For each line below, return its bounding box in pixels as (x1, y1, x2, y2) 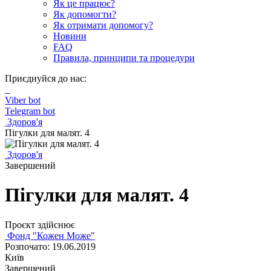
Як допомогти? (53, 9, 116, 19)
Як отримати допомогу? (53, 20, 153, 30)
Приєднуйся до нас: (5, 73, 87, 83)
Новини (53, 31, 87, 41)
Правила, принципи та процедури (53, 53, 195, 63)
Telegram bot (5, 106, 55, 116)
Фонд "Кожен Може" (5, 230, 95, 241)
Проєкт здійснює (5, 219, 75, 230)
